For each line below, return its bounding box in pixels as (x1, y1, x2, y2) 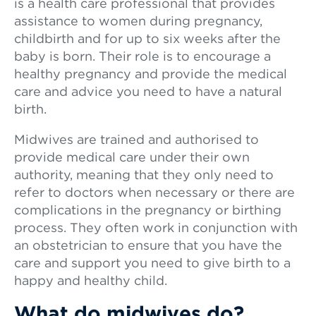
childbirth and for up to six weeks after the (14, 34, 281, 45)
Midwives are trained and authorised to (14, 135, 259, 146)
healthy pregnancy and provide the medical (14, 69, 287, 80)
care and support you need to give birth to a (14, 258, 291, 269)
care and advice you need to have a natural (14, 87, 282, 98)
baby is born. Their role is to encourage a (14, 51, 271, 63)
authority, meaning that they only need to (14, 170, 274, 181)
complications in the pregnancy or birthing (14, 205, 281, 217)
